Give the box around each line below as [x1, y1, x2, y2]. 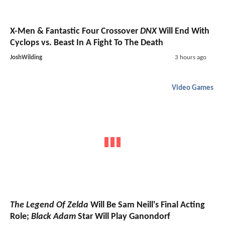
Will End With [157, 27, 209, 37]
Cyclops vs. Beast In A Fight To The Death [10, 38, 163, 48]
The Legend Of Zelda [10, 200, 88, 210]
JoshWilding [10, 54, 42, 61]
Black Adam [31, 211, 76, 221]
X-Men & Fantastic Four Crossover [10, 27, 140, 37]
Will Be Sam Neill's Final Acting [88, 200, 205, 210]
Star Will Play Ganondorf [76, 211, 170, 221]
